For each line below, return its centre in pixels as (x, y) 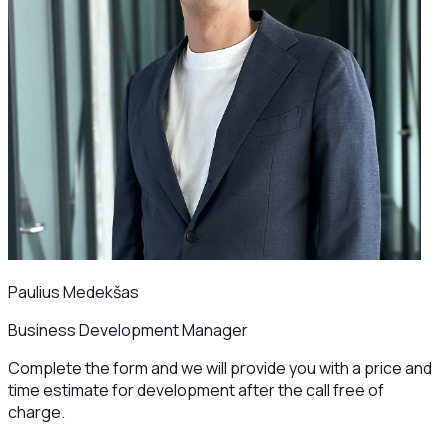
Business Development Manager (128, 329)
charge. (36, 411)
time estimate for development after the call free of (196, 389)
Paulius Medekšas (73, 291)
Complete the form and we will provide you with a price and (220, 367)
